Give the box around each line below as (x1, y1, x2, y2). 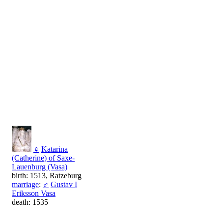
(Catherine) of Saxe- (12, 154, 75, 163)
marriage (12, 180, 39, 189)
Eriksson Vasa (12, 189, 55, 198)
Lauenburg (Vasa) (12, 163, 67, 171)
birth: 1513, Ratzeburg (12, 171, 82, 180)
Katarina (41, 145, 68, 154)
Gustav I (51, 180, 77, 189)
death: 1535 (12, 198, 48, 207)
